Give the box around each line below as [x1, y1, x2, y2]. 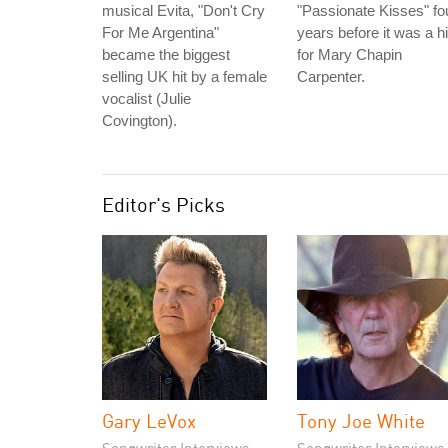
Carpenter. [297, 68, 365, 85]
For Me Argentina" [102, 24, 219, 41]
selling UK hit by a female [102, 68, 267, 85]
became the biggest [102, 46, 230, 63]
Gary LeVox [102, 409, 196, 432]
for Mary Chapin [297, 46, 402, 63]
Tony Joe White [297, 409, 425, 432]
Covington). [102, 112, 177, 129]
